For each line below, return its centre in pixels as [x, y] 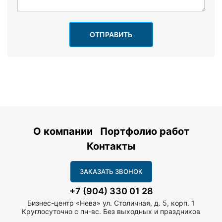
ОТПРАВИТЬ [111, 34]
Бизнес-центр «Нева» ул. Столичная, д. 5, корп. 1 [111, 203]
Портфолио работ [144, 131]
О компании [64, 131]
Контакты [111, 146]
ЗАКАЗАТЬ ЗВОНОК [111, 171]
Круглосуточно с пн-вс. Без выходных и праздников [111, 211]
